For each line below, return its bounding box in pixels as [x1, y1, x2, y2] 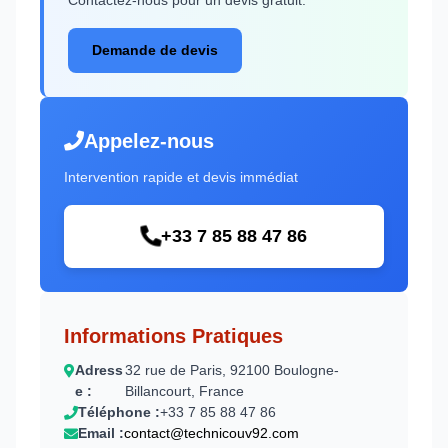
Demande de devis [92, 41, 218, 58]
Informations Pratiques [64, 324, 283, 347]
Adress [75, 361, 123, 378]
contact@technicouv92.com [124, 424, 299, 441]
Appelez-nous [84, 129, 214, 152]
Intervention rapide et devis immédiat [64, 168, 298, 185]
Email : [78, 424, 124, 441]
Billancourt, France [125, 382, 245, 399]
